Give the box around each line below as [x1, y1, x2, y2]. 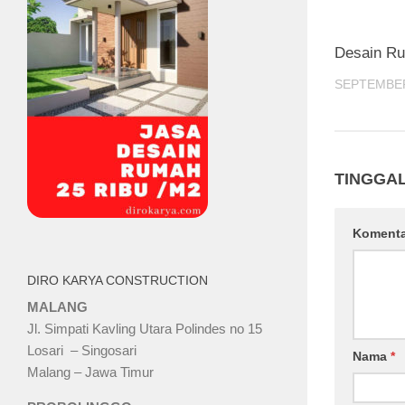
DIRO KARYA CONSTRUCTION [27, 272, 208, 287]
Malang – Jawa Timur [27, 363, 154, 380]
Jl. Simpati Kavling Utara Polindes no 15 [27, 320, 262, 336]
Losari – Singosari [27, 342, 137, 358]
